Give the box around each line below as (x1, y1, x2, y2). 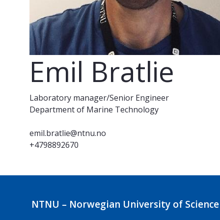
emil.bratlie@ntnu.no (29, 128, 106, 139)
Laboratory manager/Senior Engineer (29, 92, 169, 104)
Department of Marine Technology (29, 104, 159, 115)
